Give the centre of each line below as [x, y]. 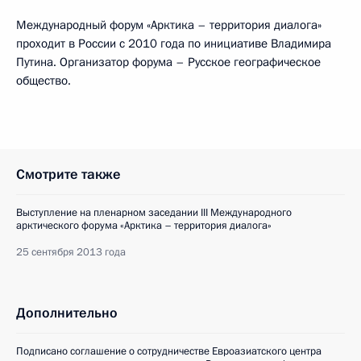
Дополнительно [67, 313]
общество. [44, 81]
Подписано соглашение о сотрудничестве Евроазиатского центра [169, 351]
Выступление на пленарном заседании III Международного [154, 213]
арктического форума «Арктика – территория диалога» [144, 226]
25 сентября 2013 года [71, 252]
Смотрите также [68, 174]
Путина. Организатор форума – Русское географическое [168, 62]
